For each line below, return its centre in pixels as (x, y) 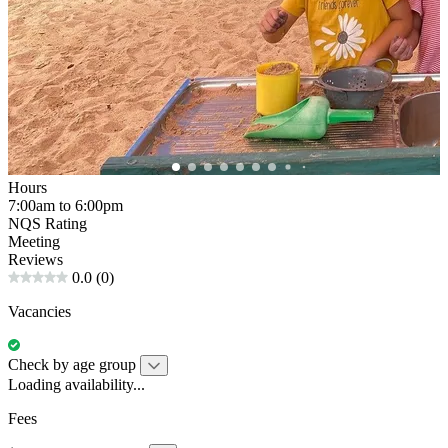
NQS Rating (47, 223)
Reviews (35, 259)
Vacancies (39, 311)
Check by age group (72, 364)
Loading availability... (76, 384)
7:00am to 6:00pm (65, 205)
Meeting (34, 241)
